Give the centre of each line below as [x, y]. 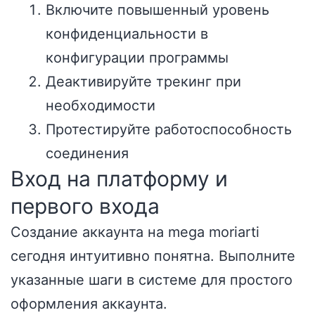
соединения [87, 153]
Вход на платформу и [119, 179]
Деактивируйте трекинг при [143, 82]
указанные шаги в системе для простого [152, 280]
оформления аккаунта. [89, 304]
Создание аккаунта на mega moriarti [135, 232]
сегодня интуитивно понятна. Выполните [153, 256]
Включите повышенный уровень [157, 10]
